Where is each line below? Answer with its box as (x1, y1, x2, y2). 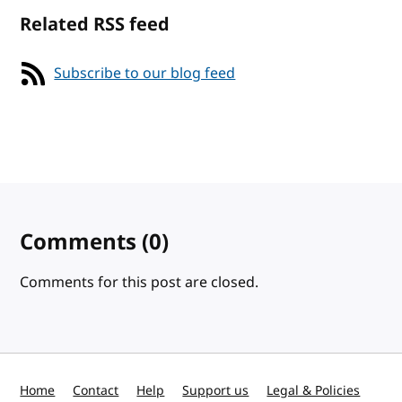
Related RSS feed (20, 12, 170, 39)
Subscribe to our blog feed (54, 63, 236, 85)
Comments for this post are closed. (20, 272, 259, 294)
